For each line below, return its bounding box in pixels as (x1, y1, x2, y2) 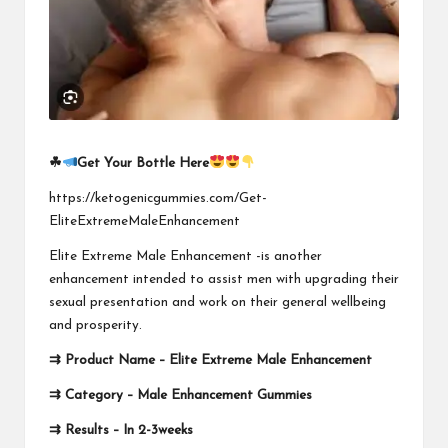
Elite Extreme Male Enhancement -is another (49, 249, 322, 263)
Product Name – (61, 353, 169, 367)
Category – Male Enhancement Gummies (61, 388, 312, 402)
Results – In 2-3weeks (61, 423, 193, 437)
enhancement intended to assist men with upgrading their (49, 272, 399, 286)
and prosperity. (49, 318, 142, 332)
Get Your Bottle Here (77, 156, 210, 170)
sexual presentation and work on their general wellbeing (49, 295, 386, 309)
